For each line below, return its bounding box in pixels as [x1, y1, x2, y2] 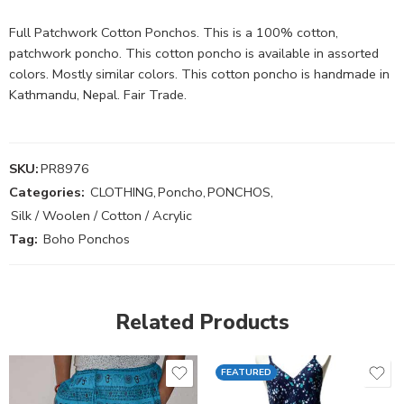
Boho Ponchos [43, 229, 130, 248]
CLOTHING [90, 182, 153, 201]
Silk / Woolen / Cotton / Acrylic [11, 206, 192, 225]
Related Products [115, 308, 289, 336]
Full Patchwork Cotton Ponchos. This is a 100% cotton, [9, 23, 338, 41]
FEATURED [221, 365, 271, 379]
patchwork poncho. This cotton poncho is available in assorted [9, 43, 379, 62]
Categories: [9, 182, 85, 201]
